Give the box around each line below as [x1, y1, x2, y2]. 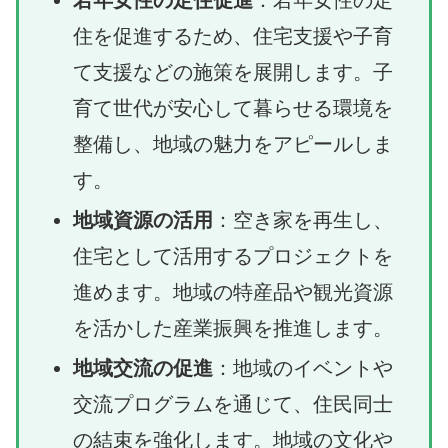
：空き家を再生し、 [213, 208, 393, 231]
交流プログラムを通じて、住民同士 [73, 392, 393, 415]
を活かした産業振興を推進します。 [73, 316, 393, 339]
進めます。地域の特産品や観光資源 [73, 280, 393, 303]
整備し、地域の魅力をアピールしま [73, 132, 393, 155]
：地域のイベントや [213, 356, 393, 379]
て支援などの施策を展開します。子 [73, 60, 393, 83]
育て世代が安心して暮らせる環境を [73, 96, 393, 119]
